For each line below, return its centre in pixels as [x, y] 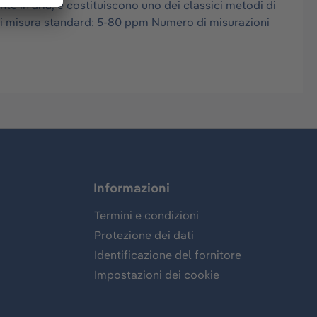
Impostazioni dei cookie [157, 275]
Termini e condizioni [146, 215]
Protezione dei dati [144, 235]
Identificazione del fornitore [168, 255]
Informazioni [132, 188]
